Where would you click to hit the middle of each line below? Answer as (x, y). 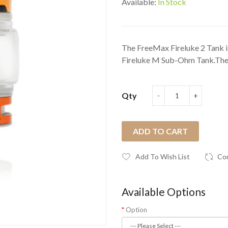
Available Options (164, 192)
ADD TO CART (160, 131)
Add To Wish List (163, 156)
